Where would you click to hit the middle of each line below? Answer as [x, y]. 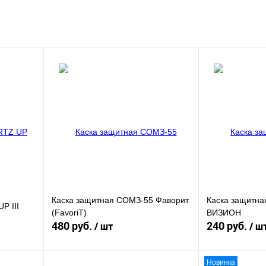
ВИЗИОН [224, 212]
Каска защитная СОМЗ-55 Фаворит [120, 200]
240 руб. [228, 226]
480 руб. [73, 226]
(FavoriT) [69, 212]
